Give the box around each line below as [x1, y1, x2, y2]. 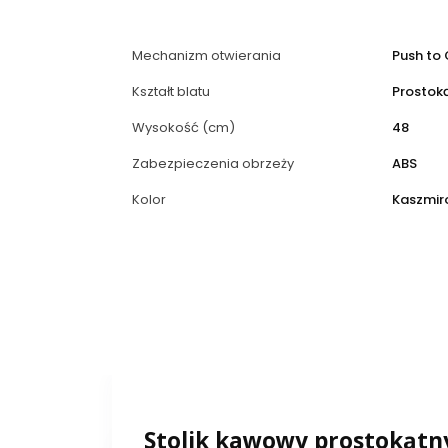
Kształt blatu [132, 81, 210, 101]
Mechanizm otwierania [132, 45, 281, 65]
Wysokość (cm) [132, 117, 235, 137]
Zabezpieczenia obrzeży [132, 153, 294, 173]
